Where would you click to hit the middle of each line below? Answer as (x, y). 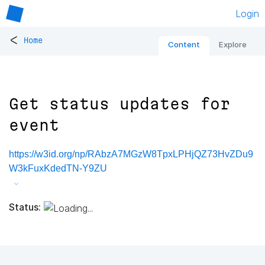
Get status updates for (119, 104)
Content (184, 45)
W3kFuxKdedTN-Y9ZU (58, 169)
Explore (233, 45)
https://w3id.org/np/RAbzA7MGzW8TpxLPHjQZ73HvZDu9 (131, 154)
